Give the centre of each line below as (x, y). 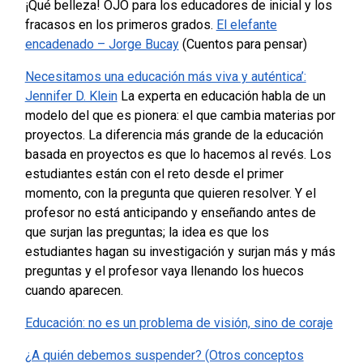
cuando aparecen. (74, 291)
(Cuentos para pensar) (243, 45)
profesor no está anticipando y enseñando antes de (170, 213)
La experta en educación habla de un (223, 96)
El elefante (246, 25)
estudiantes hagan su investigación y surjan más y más (180, 252)
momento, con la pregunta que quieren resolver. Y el (170, 194)
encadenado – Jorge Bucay (102, 45)
